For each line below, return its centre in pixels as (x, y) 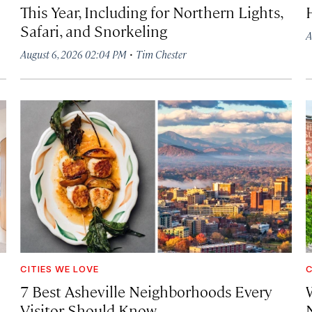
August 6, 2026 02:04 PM (74, 54)
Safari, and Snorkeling (94, 31)
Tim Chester (161, 54)
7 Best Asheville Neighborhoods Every (147, 290)
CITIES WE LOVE (60, 268)
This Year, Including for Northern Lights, (152, 12)
